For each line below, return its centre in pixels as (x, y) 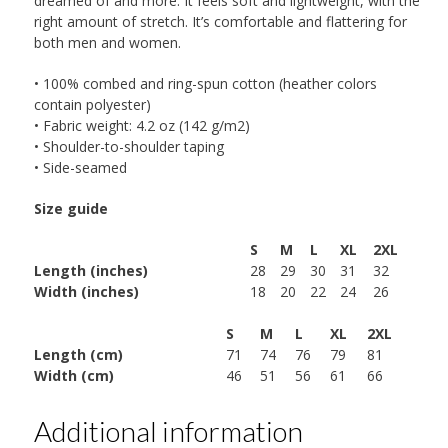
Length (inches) (90, 271)
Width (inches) (86, 292)
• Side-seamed (80, 168)
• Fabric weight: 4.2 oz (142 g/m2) (141, 126)
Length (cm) (78, 355)
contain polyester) (92, 105)
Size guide (70, 209)
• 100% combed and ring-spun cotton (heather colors (205, 84)
